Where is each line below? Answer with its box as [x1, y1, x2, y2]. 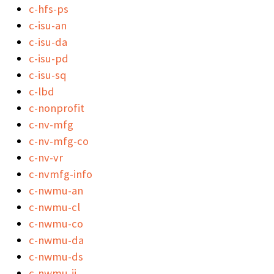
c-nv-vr [29, 150, 63, 165]
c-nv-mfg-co [29, 133, 89, 148]
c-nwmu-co [29, 216, 83, 231]
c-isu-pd [29, 51, 68, 65]
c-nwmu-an [29, 183, 83, 198]
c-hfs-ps [29, 1, 68, 16]
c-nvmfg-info [29, 166, 92, 181]
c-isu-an [29, 18, 67, 32]
